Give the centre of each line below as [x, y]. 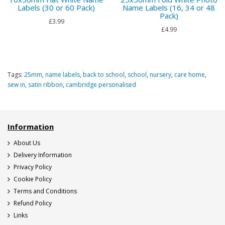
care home [190, 75]
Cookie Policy [33, 179]
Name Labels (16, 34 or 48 [169, 8]
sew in [16, 85]
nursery [160, 75]
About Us [27, 143]
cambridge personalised [101, 85]
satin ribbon [45, 85]
